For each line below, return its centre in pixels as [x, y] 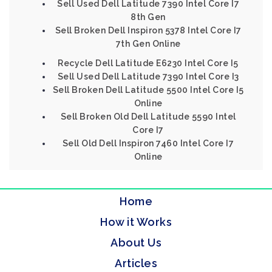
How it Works [136, 222]
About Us [136, 243]
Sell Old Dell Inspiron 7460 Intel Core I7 [148, 143]
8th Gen [148, 17]
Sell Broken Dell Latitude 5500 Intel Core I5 [148, 90]
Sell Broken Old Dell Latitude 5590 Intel [148, 117]
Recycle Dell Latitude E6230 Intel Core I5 [148, 63]
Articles [136, 263]
